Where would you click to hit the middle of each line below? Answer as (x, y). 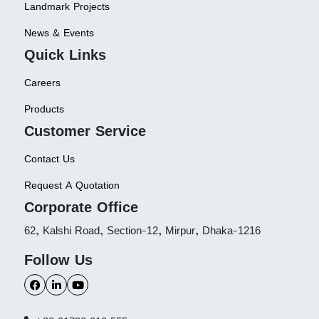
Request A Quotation (72, 185)
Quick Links (66, 55)
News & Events (59, 33)
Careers (43, 83)
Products (45, 109)
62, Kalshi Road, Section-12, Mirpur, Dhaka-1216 (143, 231)
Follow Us (59, 260)
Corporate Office (82, 207)
